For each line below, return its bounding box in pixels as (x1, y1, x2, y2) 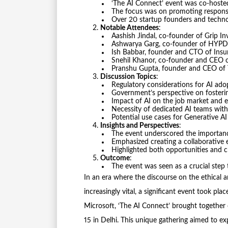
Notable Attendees (100, 24, 159, 32)
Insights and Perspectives (100, 122, 179, 130)
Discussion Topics (100, 73, 156, 81)
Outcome (100, 155, 130, 162)
